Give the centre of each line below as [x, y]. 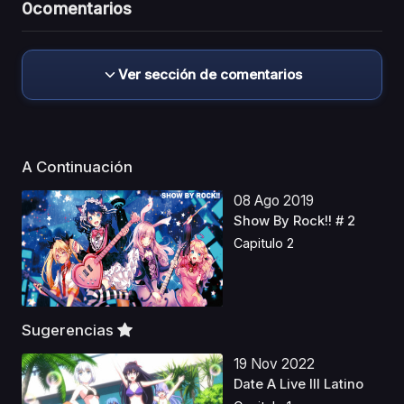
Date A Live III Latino [299, 385]
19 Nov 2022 [275, 363]
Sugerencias [69, 330]
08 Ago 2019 [274, 200]
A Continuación [79, 166]
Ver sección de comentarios [210, 74]
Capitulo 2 [264, 243]
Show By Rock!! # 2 [295, 220]
